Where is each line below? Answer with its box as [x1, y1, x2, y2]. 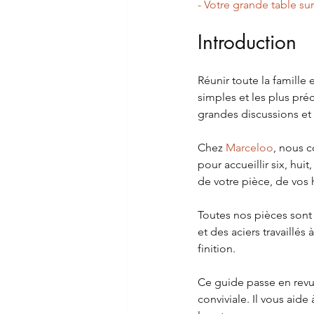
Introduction [198, 29, 296, 55]
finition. [198, 242, 235, 256]
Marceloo [226, 141, 273, 155]
